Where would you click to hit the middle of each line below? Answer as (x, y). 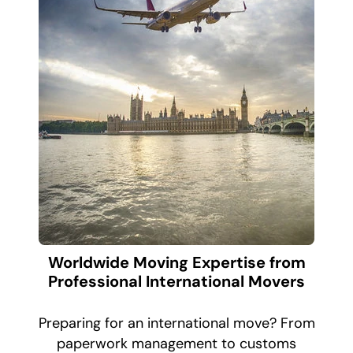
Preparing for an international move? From (176, 323)
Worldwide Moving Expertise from (176, 263)
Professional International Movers (176, 282)
